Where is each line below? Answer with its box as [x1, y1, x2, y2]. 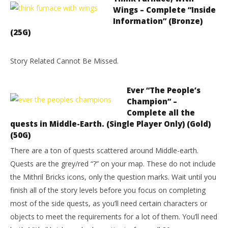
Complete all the [127, 107, 195, 118]
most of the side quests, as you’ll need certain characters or [10, 198, 207, 208]
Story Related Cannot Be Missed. [10, 56, 119, 66]
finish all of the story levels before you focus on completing [10, 185, 206, 195]
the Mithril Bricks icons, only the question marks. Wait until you [10, 172, 216, 182]
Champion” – [127, 96, 177, 106]
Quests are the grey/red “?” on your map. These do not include [10, 159, 216, 168]
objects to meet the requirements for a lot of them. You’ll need [10, 212, 217, 221]
